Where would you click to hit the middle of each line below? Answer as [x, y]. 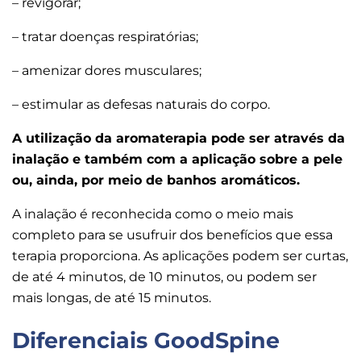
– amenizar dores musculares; [107, 70]
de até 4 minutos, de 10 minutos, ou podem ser [164, 276]
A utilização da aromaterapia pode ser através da [178, 138]
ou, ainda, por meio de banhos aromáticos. [156, 180]
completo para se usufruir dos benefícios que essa [172, 234]
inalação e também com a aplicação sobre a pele [177, 159]
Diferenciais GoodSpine [146, 341]
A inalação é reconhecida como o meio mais [153, 214]
